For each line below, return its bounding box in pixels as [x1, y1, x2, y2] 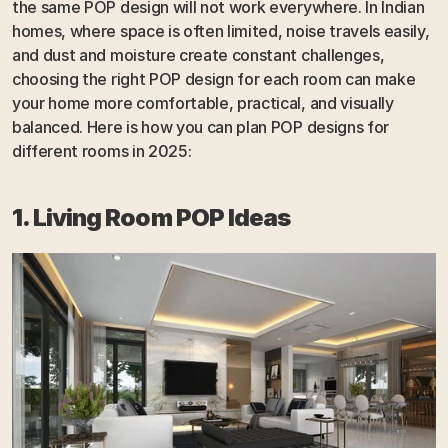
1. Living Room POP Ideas [12, 203, 290, 233]
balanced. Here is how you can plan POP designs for [12, 117, 389, 138]
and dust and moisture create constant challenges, [12, 45, 385, 66]
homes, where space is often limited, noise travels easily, [12, 21, 430, 42]
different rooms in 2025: [12, 141, 192, 162]
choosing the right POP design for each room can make [12, 69, 416, 90]
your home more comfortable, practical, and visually [12, 93, 394, 114]
